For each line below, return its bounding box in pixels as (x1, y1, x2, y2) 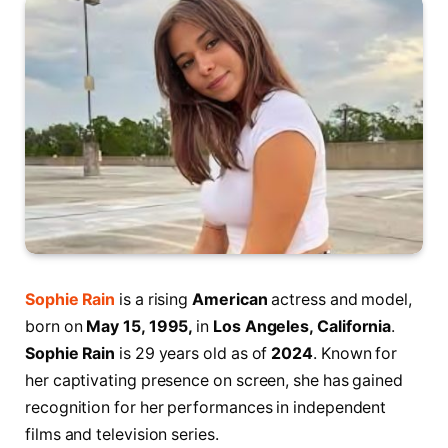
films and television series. (25, 425, 219, 445)
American (192, 290, 272, 310)
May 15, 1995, (86, 317, 197, 337)
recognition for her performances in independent (25, 398, 387, 418)
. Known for (312, 344, 398, 364)
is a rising (115, 290, 193, 310)
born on (25, 317, 87, 337)
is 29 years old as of (115, 344, 272, 364)
